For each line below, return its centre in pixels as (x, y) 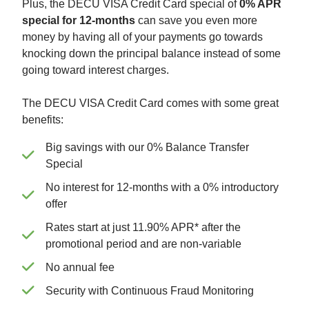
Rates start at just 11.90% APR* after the (143, 227)
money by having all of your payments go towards (142, 37)
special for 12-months (79, 20)
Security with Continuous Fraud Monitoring (150, 290)
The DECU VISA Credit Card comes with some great (150, 103)
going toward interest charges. (96, 70)
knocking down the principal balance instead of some (151, 53)
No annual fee (80, 267)
